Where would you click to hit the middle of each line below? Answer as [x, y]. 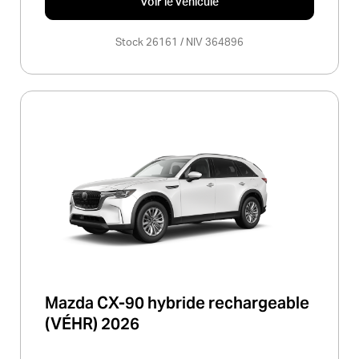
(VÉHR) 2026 [92, 324]
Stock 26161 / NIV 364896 [179, 42]
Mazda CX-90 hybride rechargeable [177, 303]
